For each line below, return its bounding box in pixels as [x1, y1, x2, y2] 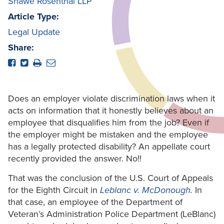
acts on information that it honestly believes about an [8, 105, 213, 116]
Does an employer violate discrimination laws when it [8, 93, 215, 104]
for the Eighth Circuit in [8, 184, 100, 196]
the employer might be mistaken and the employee [8, 129, 208, 140]
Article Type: [8, 11, 59, 22]
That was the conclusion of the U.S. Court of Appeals [8, 172, 213, 184]
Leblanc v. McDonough [100, 184, 190, 196]
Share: [8, 42, 34, 53]
